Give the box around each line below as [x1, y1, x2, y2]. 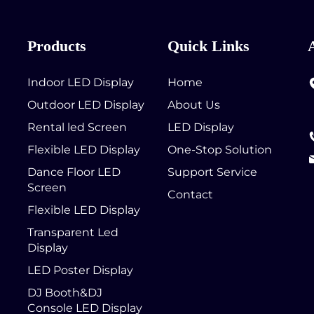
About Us [168, 98, 220, 112]
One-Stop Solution [168, 143, 272, 157]
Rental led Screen [27, 121, 127, 135]
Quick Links [168, 37, 250, 55]
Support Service [168, 165, 257, 179]
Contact [168, 188, 213, 202]
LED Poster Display [27, 264, 133, 278]
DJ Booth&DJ [27, 286, 102, 300]
